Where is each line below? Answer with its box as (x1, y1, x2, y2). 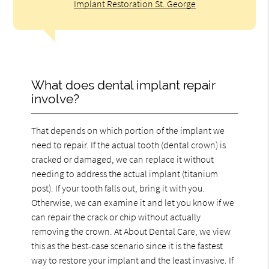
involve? (31, 91, 80, 106)
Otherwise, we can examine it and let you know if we (31, 196, 235, 208)
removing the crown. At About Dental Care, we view (31, 225, 231, 237)
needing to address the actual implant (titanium (31, 167, 219, 180)
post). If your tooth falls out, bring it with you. (31, 181, 205, 194)
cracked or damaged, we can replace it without (31, 153, 214, 165)
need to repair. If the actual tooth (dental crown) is (31, 138, 226, 151)
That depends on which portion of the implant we (31, 124, 225, 136)
